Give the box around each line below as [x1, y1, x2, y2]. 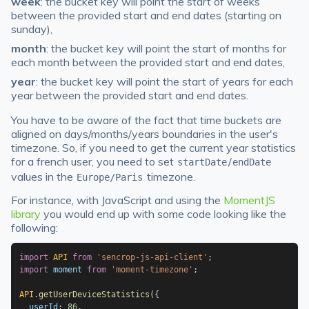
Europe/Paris [77, 172, 143, 183]
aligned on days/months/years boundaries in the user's [11, 127, 278, 141]
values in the [11, 170, 76, 183]
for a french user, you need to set [11, 154, 177, 168]
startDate [177, 157, 228, 168]
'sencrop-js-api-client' [97, 252, 208, 262]
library [11, 207, 41, 221]
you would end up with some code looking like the [41, 207, 286, 221]
